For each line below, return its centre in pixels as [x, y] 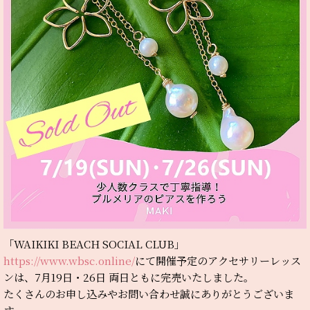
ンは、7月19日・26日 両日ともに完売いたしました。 [129, 277]
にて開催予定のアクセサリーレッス [218, 261]
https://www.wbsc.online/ [69, 261]
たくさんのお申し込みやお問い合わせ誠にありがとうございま [149, 294]
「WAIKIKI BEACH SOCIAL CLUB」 [94, 244]
